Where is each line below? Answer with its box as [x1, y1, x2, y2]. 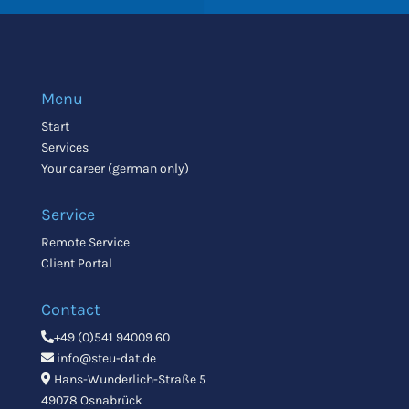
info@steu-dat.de [53, 350, 156, 366]
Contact [40, 299, 100, 320]
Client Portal [40, 255, 112, 271]
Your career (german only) [40, 160, 189, 176]
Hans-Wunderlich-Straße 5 [50, 371, 206, 387]
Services [40, 139, 89, 155]
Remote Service [40, 234, 130, 250]
